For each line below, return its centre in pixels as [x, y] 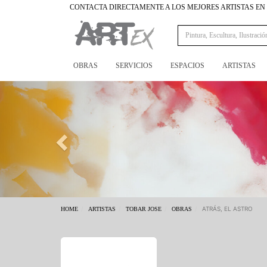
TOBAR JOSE [144, 209]
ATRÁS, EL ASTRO [227, 208]
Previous [80, 89]
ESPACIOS [187, 66]
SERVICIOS [134, 66]
